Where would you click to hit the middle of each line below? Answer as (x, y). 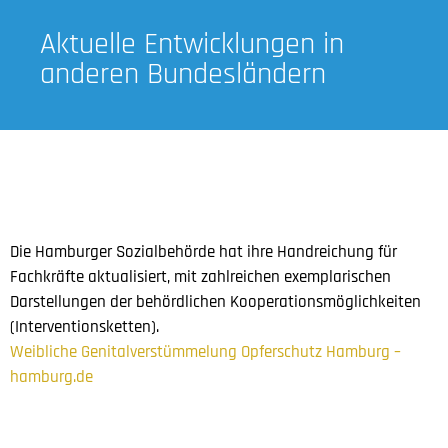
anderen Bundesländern (183, 74)
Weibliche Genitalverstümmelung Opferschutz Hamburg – (205, 351)
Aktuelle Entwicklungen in (192, 44)
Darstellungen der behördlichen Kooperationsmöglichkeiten (215, 301)
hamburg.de (51, 376)
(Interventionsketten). (84, 326)
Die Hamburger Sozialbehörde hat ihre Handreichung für (203, 251)
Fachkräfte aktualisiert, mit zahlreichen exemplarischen (200, 276)
